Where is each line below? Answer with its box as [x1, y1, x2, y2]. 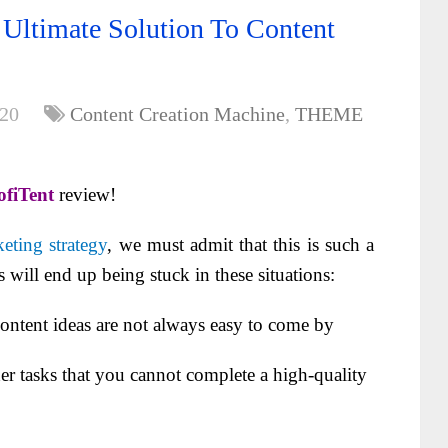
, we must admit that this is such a [107, 234, 375, 255]
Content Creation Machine [70, 103, 285, 125]
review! [54, 184, 116, 205]
